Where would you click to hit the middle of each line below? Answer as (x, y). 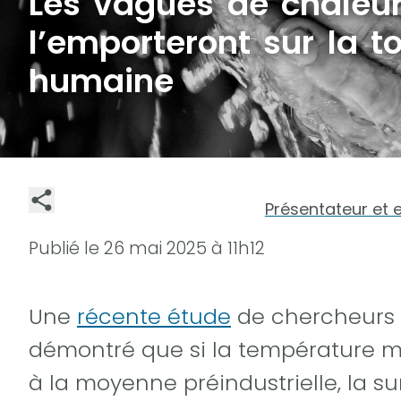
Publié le (66, 248)
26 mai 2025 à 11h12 (184, 248)
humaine (101, 81)
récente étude (154, 316)
